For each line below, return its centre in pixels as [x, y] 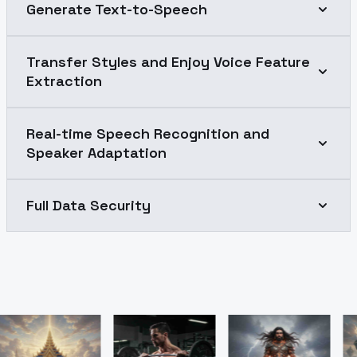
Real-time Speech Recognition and [148, 133]
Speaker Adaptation [96, 152]
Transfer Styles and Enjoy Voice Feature [168, 61]
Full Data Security [88, 205]
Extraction [64, 80]
